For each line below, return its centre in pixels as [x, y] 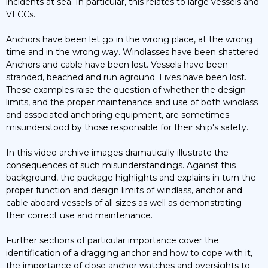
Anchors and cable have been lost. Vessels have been [117, 64]
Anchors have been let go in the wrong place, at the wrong [129, 39]
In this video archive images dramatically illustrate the [117, 152]
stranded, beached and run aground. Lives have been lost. [126, 77]
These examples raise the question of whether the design [126, 89]
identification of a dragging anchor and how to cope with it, [129, 253]
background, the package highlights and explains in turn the [131, 177]
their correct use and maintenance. [79, 215]
